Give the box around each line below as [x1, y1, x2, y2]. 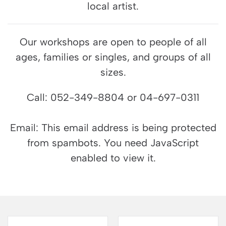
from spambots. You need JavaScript [27, 137, 199, 149]
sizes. [100, 66, 126, 78]
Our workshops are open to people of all [19, 36, 207, 48]
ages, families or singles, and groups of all [15, 51, 211, 63]
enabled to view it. [70, 152, 156, 164]
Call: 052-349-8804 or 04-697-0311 [27, 91, 199, 103]
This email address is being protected [41, 122, 216, 134]
